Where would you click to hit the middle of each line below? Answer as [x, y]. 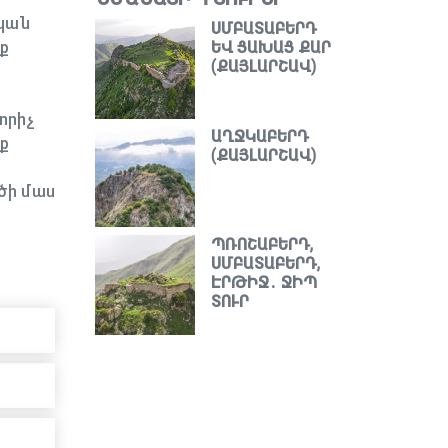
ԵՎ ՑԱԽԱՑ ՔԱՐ [271, 47]
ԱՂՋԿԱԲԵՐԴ [260, 136]
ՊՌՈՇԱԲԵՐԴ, [262, 244]
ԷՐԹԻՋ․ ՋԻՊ [264, 282]
